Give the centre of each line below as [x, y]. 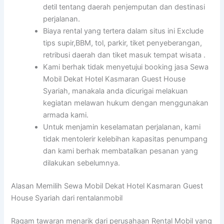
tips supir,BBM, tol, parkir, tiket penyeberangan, [123, 43]
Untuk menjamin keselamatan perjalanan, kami [122, 127]
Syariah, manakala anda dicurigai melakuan [116, 91]
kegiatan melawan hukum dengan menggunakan [126, 103]
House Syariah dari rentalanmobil [67, 198]
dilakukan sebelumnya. [82, 163]
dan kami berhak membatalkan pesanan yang [121, 151]
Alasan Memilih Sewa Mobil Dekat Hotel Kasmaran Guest [107, 186]
